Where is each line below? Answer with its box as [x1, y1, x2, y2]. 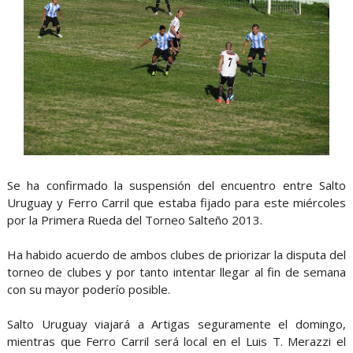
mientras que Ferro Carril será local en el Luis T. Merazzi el [6, 333, 347, 349]
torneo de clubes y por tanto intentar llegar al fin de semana [6, 263, 347, 280]
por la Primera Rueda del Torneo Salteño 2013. [6, 211, 262, 228]
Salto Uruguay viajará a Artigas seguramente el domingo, [6, 315, 347, 332]
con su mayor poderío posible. [6, 281, 170, 297]
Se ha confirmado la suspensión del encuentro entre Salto [6, 176, 347, 193]
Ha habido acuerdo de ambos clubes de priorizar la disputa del [6, 246, 347, 262]
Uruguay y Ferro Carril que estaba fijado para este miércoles [6, 194, 347, 210]
